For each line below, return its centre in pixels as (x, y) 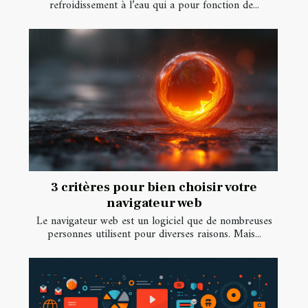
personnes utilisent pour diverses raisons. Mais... (154, 234)
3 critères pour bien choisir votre (154, 187)
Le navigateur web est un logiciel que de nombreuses (154, 221)
